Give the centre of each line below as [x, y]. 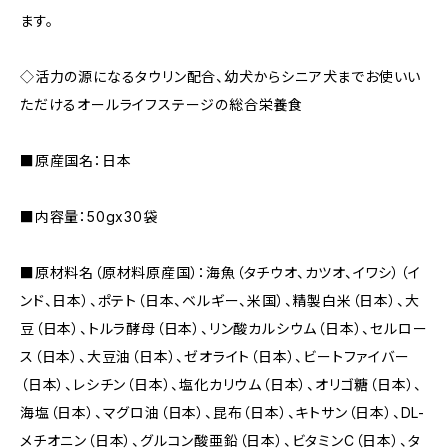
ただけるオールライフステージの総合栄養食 [162, 104]
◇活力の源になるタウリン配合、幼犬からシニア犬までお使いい [221, 76]
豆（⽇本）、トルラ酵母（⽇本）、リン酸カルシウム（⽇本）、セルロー [224, 328]
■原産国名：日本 [76, 160]
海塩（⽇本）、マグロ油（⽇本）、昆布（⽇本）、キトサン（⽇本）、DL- [222, 412]
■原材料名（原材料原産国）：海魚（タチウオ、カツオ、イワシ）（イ [220, 272]
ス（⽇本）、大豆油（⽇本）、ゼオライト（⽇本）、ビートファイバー [215, 356]
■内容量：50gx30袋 [89, 216]
